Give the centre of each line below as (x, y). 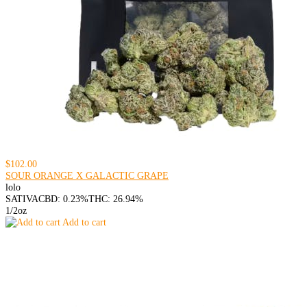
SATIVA (22, 199)
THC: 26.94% (116, 199)
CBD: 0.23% (63, 199)
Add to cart (83, 222)
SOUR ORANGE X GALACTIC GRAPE (87, 175)
